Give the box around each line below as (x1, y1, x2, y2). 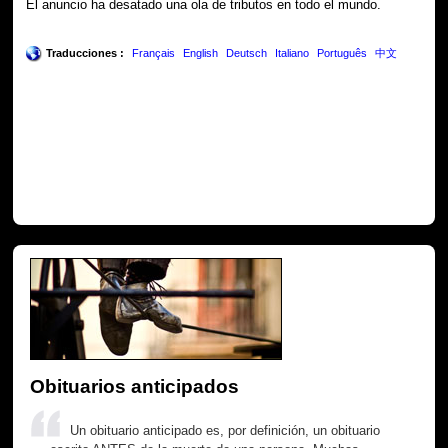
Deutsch (226, 47, 268, 60)
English (183, 47, 219, 60)
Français (132, 47, 176, 60)
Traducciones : (46, 47, 125, 60)
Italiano (275, 47, 310, 60)
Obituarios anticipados (30, 374, 240, 397)
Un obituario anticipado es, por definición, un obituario (70, 422, 381, 438)
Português (317, 47, 368, 60)
